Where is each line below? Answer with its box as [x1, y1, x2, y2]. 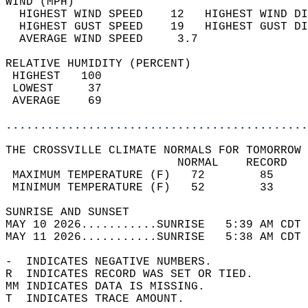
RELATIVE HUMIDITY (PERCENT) [5, 58, 205, 70]
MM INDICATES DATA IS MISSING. [5, 280, 219, 293]
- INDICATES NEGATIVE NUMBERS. [5, 256, 225, 268]
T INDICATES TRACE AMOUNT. [5, 293, 198, 305]
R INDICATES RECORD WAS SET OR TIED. [5, 268, 267, 280]
